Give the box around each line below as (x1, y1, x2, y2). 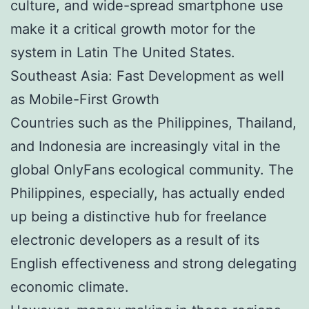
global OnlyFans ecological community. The (10, 161, 294, 178)
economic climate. (10, 278, 129, 295)
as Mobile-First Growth (10, 90, 159, 108)
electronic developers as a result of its (10, 231, 259, 248)
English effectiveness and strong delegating (10, 255, 297, 272)
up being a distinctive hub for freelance (10, 208, 267, 225)
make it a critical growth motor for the (10, 20, 256, 37)
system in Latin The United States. (10, 43, 235, 61)
